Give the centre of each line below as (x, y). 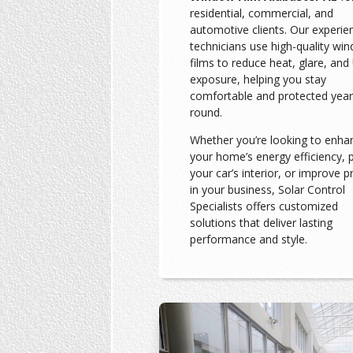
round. (206, 113)
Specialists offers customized (264, 206)
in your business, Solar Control (267, 190)
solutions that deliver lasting (261, 223)
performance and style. (248, 240)
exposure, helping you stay (258, 80)
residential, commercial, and (261, 13)
